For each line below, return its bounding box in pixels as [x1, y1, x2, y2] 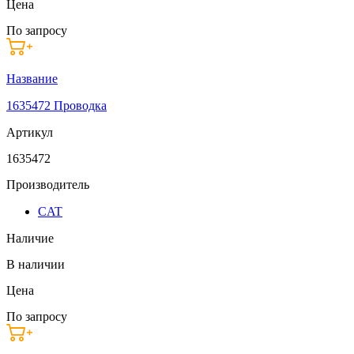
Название [6, 71, 58, 85]
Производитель [6, 177, 89, 191]
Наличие [6, 231, 54, 245]
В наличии [6, 257, 65, 271]
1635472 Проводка [6, 98, 107, 112]
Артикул [6, 125, 53, 139]
